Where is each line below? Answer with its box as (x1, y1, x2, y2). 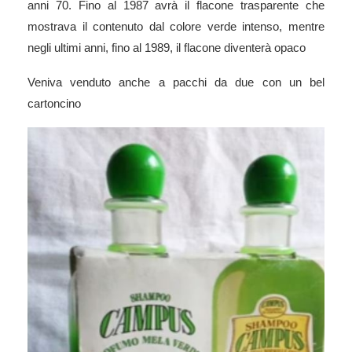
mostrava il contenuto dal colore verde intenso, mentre (27, 19, 324, 33)
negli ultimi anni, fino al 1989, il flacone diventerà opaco (27, 40, 306, 54)
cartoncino (27, 96, 84, 110)
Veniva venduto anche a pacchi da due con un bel (27, 75, 324, 89)
